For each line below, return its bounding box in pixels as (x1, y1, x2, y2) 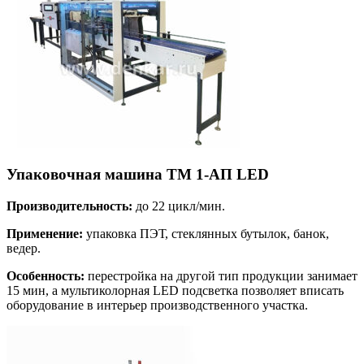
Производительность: (6, 199, 132, 214)
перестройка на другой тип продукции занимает (84, 269, 357, 284)
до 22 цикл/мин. (132, 199, 225, 214)
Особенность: (6, 269, 84, 284)
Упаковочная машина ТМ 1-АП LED (6, 166, 269, 184)
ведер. (6, 241, 41, 256)
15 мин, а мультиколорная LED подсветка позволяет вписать (6, 284, 344, 298)
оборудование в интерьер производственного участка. (6, 298, 308, 313)
